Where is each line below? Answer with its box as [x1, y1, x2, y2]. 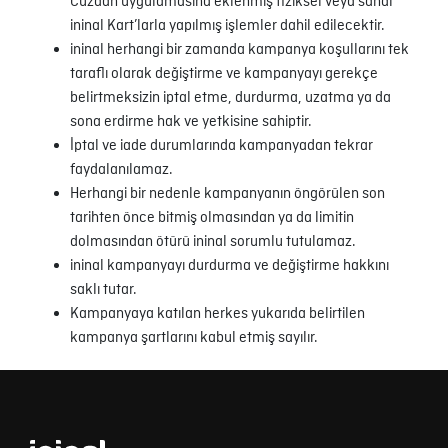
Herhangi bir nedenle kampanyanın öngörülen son [70, 184, 385, 205]
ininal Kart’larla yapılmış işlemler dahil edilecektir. [70, 16, 385, 37]
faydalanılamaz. [70, 160, 173, 181]
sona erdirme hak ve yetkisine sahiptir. [70, 112, 312, 133]
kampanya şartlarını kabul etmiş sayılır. [70, 328, 318, 349]
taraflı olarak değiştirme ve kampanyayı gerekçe [70, 64, 378, 85]
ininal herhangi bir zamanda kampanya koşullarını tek [70, 40, 409, 61]
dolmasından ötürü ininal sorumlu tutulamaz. [70, 232, 356, 253]
